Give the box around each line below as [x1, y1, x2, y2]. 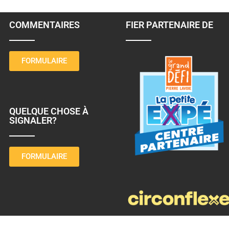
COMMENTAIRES [9, 19, 80, 30]
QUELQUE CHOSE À [9, 106, 88, 117]
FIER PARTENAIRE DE [126, 19, 213, 30]
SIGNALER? [9, 115, 57, 126]
